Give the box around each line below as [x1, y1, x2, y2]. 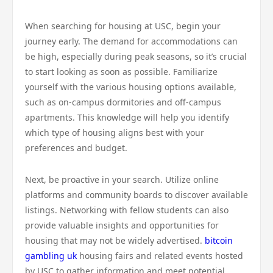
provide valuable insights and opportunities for [25, 219, 219, 231]
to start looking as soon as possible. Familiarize [25, 66, 218, 77]
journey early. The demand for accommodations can [25, 35, 238, 47]
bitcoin [205, 235, 233, 246]
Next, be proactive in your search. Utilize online [25, 174, 219, 185]
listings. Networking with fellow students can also [25, 204, 229, 216]
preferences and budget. [25, 142, 127, 154]
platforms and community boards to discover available [25, 189, 248, 200]
